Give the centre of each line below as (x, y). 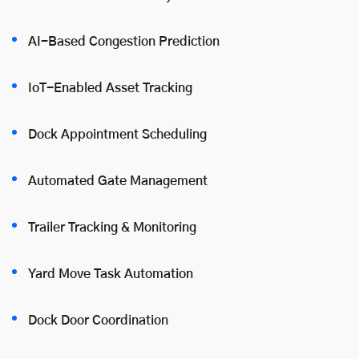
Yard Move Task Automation (111, 274)
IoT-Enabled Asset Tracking (110, 88)
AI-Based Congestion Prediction (124, 41)
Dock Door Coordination (98, 320)
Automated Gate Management (118, 181)
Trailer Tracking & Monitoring (112, 227)
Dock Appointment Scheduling (117, 134)
